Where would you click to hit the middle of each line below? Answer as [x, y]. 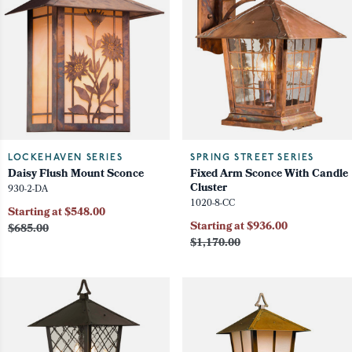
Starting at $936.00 [239, 228]
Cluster [209, 189]
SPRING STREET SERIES [252, 158]
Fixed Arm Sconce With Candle [269, 175]
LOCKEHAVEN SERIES [66, 158]
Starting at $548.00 [57, 214]
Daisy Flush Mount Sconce [76, 175]
